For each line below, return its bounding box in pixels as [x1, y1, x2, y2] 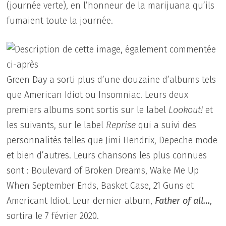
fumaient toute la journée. [7, 15, 114, 26]
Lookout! [168, 104, 203, 116]
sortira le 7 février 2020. [7, 210, 99, 221]
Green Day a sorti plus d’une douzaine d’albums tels [7, 74, 216, 85]
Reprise [106, 119, 136, 131]
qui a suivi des [136, 119, 197, 131]
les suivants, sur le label [7, 119, 106, 131]
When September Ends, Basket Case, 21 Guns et [7, 180, 194, 191]
